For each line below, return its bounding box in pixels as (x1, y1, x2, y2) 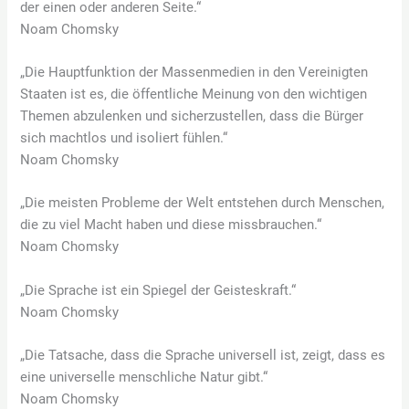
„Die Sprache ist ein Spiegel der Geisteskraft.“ (20, 281, 297, 299)
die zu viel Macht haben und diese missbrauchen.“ (20, 216, 322, 234)
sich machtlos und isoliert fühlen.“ (20, 130, 228, 147)
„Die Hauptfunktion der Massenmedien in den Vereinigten (20, 64, 369, 81)
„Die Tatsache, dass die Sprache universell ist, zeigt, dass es (20, 347, 386, 364)
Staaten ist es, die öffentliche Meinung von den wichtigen (20, 86, 368, 103)
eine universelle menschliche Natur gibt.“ (20, 369, 268, 386)
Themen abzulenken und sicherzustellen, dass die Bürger (20, 108, 364, 125)
